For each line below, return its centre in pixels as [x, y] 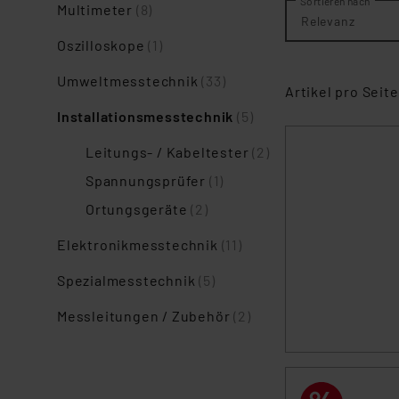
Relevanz [328, 20]
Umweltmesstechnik [130, 81]
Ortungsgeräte [138, 209]
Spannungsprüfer [147, 180]
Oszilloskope [103, 45]
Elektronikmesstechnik [139, 244]
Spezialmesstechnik [128, 280]
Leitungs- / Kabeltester [169, 152]
